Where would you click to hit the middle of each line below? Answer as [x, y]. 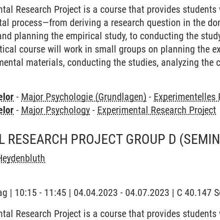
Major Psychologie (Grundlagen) [84, 97]
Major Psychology [56, 110]
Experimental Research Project [157, 110]
